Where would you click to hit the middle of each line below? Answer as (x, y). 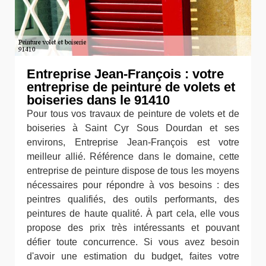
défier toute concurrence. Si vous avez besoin (133, 242)
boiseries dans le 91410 (98, 100)
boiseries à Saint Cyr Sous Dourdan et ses (133, 128)
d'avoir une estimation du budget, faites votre (133, 256)
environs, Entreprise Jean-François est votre (133, 142)
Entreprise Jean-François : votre (125, 74)
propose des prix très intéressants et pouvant (133, 227)
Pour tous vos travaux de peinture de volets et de (133, 113)
